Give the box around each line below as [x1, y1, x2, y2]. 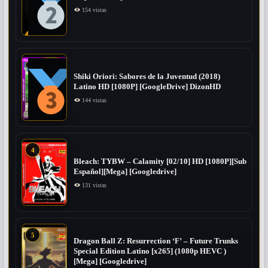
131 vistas [80, 181, 107, 188]
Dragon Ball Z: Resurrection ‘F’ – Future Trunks [74, 237, 238, 246]
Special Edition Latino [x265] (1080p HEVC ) [74, 247, 228, 256]
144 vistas [80, 96, 107, 103]
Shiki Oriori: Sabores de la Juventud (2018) [74, 72, 220, 81]
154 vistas [80, 7, 107, 14]
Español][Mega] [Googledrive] [74, 167, 176, 176]
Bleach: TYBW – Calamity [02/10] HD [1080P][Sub [74, 157, 246, 166]
